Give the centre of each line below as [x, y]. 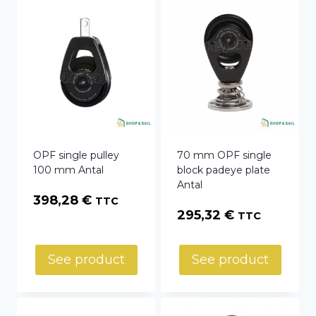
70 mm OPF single [224, 156]
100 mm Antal [68, 170]
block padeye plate [224, 170]
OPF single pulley [76, 156]
